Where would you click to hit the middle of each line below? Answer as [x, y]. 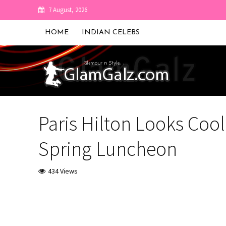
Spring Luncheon [107, 149]
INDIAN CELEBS [110, 33]
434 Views [63, 171]
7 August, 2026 [68, 10]
